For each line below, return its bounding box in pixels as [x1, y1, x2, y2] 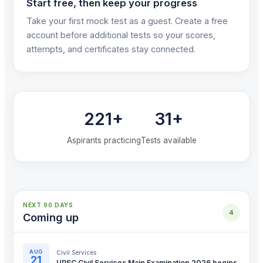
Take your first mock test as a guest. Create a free [26, 16, 228, 26]
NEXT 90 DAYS [23, 201, 73, 210]
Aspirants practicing [66, 136, 141, 146]
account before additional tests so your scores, [26, 30, 215, 41]
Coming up [23, 211, 79, 224]
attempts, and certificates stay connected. [26, 44, 195, 55]
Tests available [140, 136, 197, 146]
